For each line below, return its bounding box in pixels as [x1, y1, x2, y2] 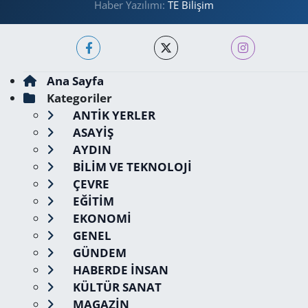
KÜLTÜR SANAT [69, 279, 162, 295]
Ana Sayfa [46, 73, 104, 89]
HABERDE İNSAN [69, 262, 168, 278]
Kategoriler [46, 90, 112, 106]
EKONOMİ [69, 210, 131, 226]
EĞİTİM [69, 193, 114, 209]
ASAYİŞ [69, 124, 113, 140]
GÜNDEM [69, 245, 126, 261]
